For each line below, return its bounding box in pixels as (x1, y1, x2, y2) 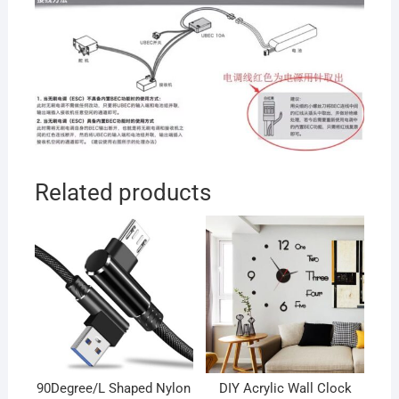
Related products (34, 178, 211, 206)
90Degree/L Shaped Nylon (37, 379, 191, 396)
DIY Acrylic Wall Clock (218, 379, 352, 396)
